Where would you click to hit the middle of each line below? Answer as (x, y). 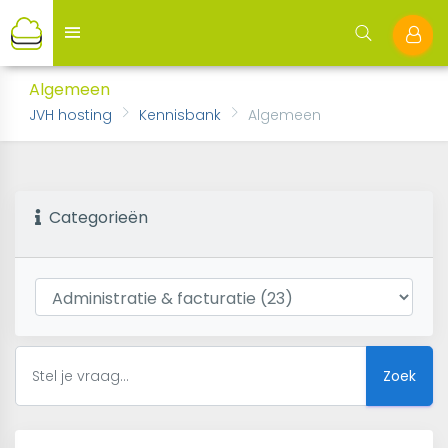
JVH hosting (70, 115)
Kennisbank (180, 115)
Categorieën (94, 217)
